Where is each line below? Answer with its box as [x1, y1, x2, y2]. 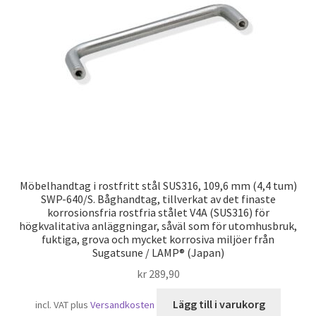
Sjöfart [16, 6, 50, 20]
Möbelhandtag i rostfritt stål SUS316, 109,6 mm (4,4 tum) [19, 178, 297, 193]
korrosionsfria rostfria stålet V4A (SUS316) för [47, 205, 269, 219]
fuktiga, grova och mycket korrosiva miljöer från [42, 231, 274, 246]
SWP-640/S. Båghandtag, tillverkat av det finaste [40, 191, 276, 206]
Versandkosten [90, 298, 154, 312]
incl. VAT [35, 298, 68, 312]
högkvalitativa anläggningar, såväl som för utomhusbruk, [19, 218, 297, 233]
